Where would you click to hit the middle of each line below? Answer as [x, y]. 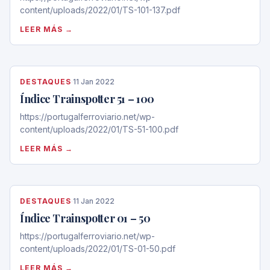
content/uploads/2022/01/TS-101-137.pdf [100, 10]
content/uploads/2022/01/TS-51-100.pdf [99, 129]
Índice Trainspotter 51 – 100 [87, 99]
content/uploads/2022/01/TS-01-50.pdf [98, 249]
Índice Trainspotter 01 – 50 [85, 218]
